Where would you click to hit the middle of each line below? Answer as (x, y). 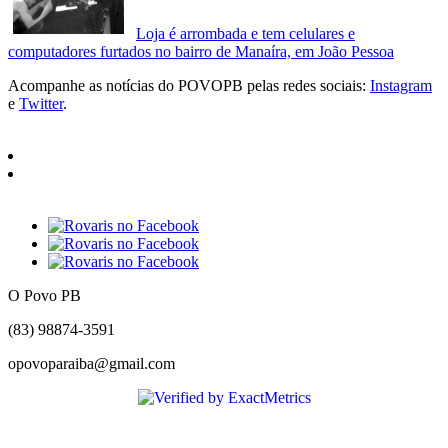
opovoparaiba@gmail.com (93, 364)
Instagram (401, 86)
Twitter (41, 104)
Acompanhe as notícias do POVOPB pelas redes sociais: (189, 86)
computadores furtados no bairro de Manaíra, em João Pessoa (201, 52)
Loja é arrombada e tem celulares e (245, 34)
